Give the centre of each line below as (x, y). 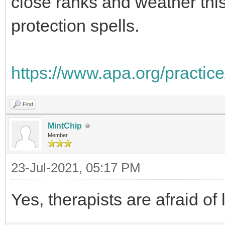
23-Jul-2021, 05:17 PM (76, 168)
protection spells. (77, 26)
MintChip (65, 126)
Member (58, 135)
